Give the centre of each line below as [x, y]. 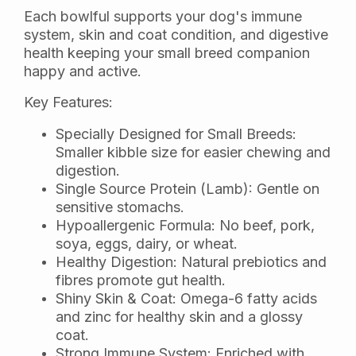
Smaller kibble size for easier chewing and [193, 152]
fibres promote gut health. [141, 280]
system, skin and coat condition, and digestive [176, 34]
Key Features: [68, 102]
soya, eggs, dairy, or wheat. [147, 243]
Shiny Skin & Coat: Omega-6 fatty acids [186, 298]
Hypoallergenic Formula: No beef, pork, [185, 225]
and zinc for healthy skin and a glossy [179, 316]
